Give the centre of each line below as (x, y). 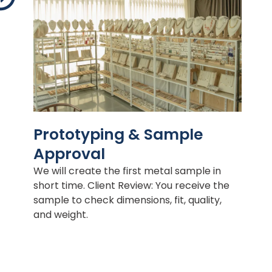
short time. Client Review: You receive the (132, 186)
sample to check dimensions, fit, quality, (128, 200)
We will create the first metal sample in (127, 171)
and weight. (61, 215)
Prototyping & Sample (118, 135)
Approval (70, 154)
